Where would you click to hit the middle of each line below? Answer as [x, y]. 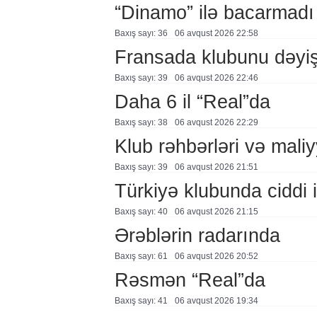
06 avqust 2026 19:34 [216, 301]
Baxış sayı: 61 [141, 256]
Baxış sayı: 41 [141, 301]
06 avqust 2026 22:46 [216, 78]
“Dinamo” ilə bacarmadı [214, 12]
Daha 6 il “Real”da [192, 102]
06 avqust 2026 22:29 [216, 122]
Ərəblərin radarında [197, 235]
